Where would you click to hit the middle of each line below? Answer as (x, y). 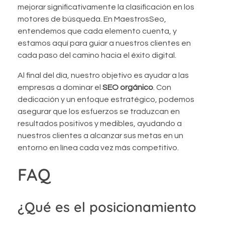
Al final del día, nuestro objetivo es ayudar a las (103, 75)
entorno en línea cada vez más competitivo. (98, 147)
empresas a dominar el (60, 87)
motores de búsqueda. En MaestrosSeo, (92, 19)
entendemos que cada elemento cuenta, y (97, 31)
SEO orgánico (128, 87)
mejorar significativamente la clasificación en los (106, 7)
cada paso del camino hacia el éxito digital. (97, 55)
